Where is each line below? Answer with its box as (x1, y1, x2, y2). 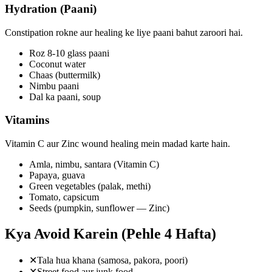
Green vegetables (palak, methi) (29, 181, 151, 192)
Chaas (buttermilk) (29, 69, 100, 80)
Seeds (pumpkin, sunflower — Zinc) (29, 203, 169, 214)
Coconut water (29, 58, 86, 69)
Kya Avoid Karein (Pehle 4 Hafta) (5, 225, 216, 242)
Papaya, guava (29, 170, 85, 181)
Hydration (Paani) (5, 2, 97, 15)
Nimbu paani (29, 80, 79, 91)
